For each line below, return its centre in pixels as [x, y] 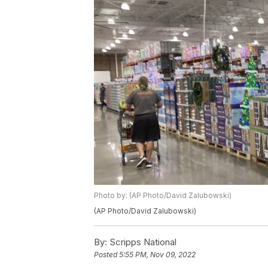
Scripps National [142, 242]
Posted [106, 255]
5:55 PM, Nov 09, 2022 [157, 255]
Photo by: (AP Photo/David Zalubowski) [163, 196]
